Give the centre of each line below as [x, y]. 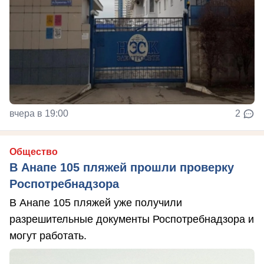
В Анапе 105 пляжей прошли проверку [122, 167]
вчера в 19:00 [39, 113]
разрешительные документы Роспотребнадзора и [132, 219]
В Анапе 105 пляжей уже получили [96, 202]
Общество [34, 151]
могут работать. [48, 235]
